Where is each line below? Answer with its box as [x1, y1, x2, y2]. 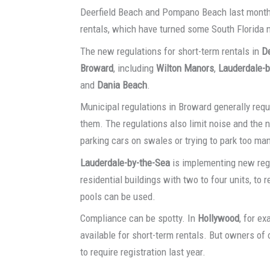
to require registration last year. [80, 246, 206, 259]
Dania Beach [97, 78, 148, 91]
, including [113, 61, 157, 74]
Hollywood [198, 212, 240, 225]
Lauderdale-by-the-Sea [80, 156, 171, 169]
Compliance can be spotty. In [80, 212, 198, 225]
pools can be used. [80, 190, 156, 202]
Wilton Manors [156, 61, 215, 74]
